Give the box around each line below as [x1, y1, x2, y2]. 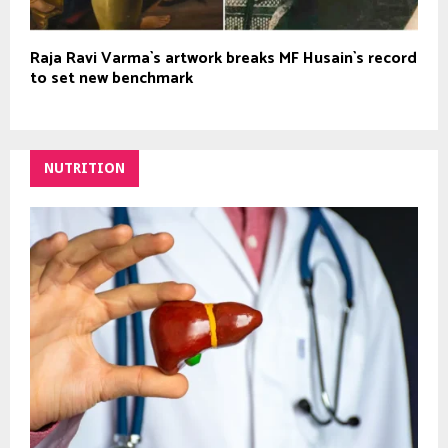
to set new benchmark [30, 64, 193, 92]
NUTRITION [44, 159, 125, 176]
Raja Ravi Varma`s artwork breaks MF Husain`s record [30, 44, 417, 72]
